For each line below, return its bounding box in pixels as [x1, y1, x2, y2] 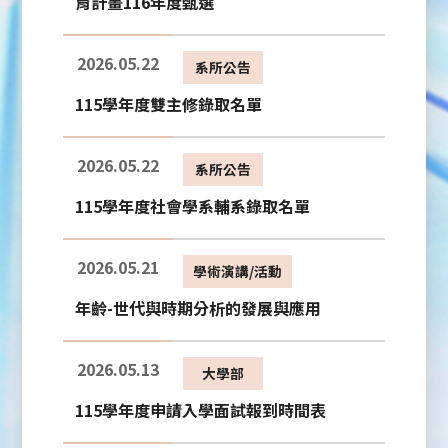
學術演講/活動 [192, 261, 282, 282]
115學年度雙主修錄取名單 [74, 92, 262, 117]
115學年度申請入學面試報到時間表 [74, 398, 326, 423]
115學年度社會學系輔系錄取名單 [74, 194, 310, 219]
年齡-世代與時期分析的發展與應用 [74, 296, 321, 321]
